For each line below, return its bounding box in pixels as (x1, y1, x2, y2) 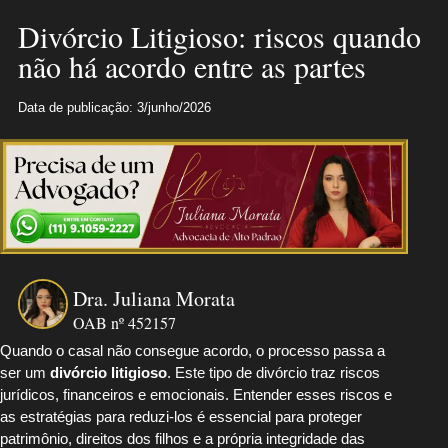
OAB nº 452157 (72, 311, 176, 333)
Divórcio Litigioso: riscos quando (17, 16, 421, 57)
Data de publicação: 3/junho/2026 (17, 100, 211, 116)
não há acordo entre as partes (17, 46, 366, 87)
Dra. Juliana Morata (72, 284, 235, 312)
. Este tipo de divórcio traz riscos (167, 363, 380, 381)
